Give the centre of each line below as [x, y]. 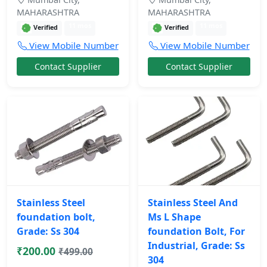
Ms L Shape [174, 217]
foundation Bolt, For [196, 232]
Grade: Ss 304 [48, 232]
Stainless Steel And [193, 203]
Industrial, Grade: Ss [196, 246]
